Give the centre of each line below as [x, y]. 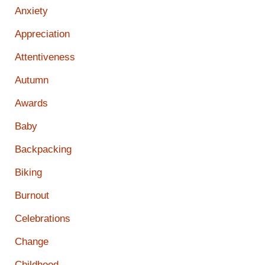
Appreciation [42, 34]
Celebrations [43, 219]
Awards [31, 104]
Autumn [32, 80]
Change [32, 242]
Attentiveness [45, 57]
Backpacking [43, 150]
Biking [28, 173]
